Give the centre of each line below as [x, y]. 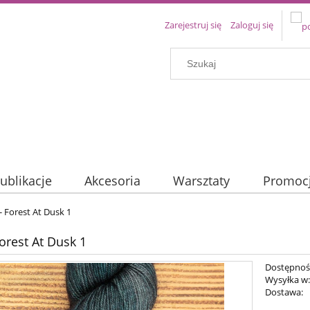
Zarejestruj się [193, 25]
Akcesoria [112, 181]
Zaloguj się [252, 25]
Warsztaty [202, 181]
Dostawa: [284, 292]
